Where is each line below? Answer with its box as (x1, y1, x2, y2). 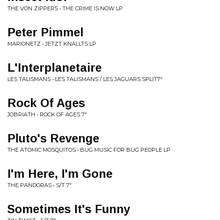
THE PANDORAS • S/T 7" (7, 182, 72, 189)
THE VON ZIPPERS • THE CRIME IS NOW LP (7, 5, 123, 12)
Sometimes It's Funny (7, 202, 130, 216)
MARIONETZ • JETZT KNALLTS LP (7, 40, 96, 47)
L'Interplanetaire (7, 61, 102, 74)
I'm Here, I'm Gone (7, 167, 112, 180)
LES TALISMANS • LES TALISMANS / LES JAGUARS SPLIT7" (7, 76, 163, 82)
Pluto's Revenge (7, 132, 99, 145)
